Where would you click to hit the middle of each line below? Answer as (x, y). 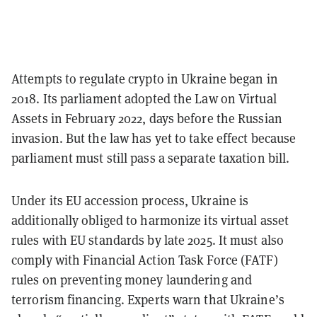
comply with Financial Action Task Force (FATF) (145, 260)
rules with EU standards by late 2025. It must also (148, 240)
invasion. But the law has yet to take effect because (154, 138)
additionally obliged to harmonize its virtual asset (150, 220)
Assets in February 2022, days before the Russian (147, 118)
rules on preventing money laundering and (132, 279)
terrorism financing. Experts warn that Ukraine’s (148, 299)
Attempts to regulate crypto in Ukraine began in (145, 79)
